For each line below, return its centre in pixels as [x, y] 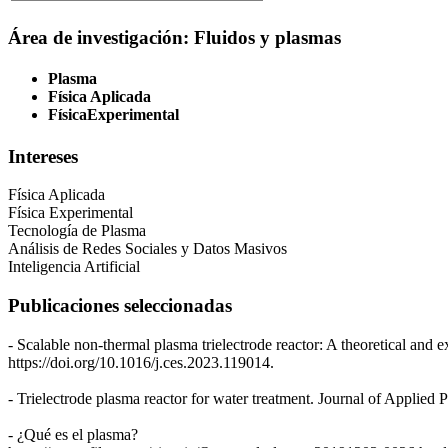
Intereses [43, 156]
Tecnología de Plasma [77, 231]
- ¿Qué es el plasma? [73, 434]
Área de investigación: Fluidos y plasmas [174, 38]
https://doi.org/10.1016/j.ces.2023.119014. [141, 362]
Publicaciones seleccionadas [120, 306]
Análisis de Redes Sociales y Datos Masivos [147, 249]
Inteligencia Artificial [74, 267]
